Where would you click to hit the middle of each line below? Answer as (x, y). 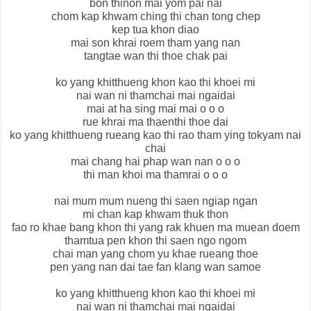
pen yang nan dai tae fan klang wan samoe (155, 267)
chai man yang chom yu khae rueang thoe (155, 254)
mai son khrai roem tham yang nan (155, 43)
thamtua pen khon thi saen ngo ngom (155, 241)
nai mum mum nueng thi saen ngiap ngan (155, 201)
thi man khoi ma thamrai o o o (155, 175)
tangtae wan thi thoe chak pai (155, 56)
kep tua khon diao (155, 30)
